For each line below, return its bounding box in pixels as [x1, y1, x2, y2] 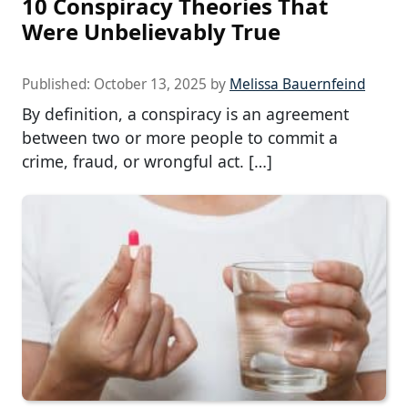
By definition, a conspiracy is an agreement [22, 103, 349, 126]
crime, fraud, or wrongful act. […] [22, 150, 272, 173]
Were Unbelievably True [22, 16, 280, 47]
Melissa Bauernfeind [229, 75, 365, 95]
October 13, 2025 [94, 75, 207, 95]
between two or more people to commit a [22, 127, 338, 149]
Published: [22, 75, 94, 95]
